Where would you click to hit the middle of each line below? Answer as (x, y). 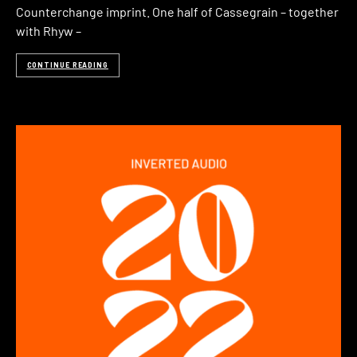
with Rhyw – (49, 31)
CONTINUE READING (67, 65)
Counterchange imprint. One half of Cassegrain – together (177, 12)
